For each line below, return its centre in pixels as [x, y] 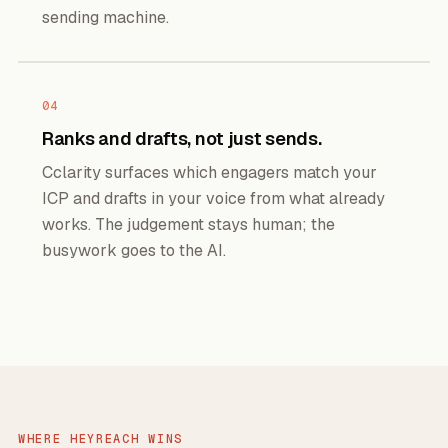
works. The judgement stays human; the [188, 224]
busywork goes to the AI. [134, 250]
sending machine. [105, 17]
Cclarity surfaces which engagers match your [209, 172]
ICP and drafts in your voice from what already [213, 198]
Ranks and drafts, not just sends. [182, 138]
